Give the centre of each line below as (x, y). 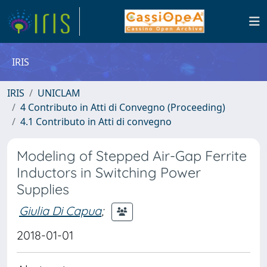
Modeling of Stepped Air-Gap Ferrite (132, 156)
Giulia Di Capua (60, 210)
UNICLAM (59, 93)
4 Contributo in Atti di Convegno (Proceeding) (123, 107)
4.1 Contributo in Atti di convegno (96, 122)
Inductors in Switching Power (109, 173)
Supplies (43, 189)
